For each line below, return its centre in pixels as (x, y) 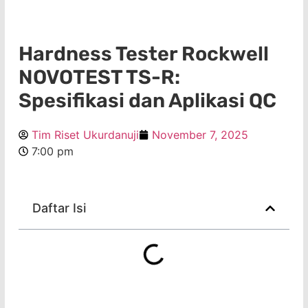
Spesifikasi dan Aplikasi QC (147, 100)
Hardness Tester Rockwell (144, 54)
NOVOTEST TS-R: (99, 77)
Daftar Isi (59, 208)
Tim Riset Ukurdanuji (85, 135)
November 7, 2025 (200, 135)
